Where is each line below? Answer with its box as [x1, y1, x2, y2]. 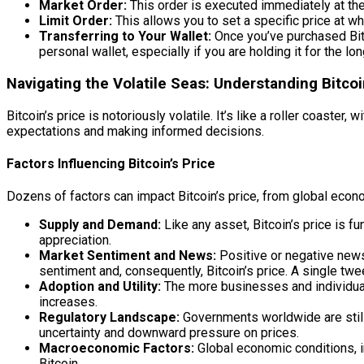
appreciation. [39, 232, 111, 249]
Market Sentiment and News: [39, 248, 216, 264]
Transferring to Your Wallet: [39, 28, 211, 45]
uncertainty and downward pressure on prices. [39, 325, 299, 341]
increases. [39, 294, 97, 310]
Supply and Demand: [39, 217, 161, 233]
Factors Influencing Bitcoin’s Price [6, 155, 215, 171]
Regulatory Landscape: [39, 310, 180, 326]
